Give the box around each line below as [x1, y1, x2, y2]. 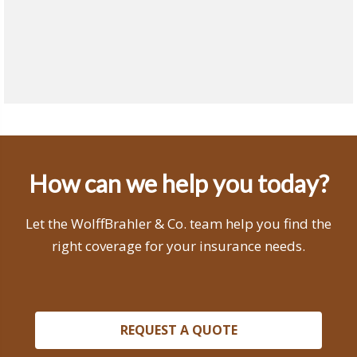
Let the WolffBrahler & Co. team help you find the [25, 214, 331, 233]
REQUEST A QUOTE [120, 320, 237, 339]
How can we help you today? [28, 168, 329, 198]
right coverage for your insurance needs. [52, 236, 305, 255]
